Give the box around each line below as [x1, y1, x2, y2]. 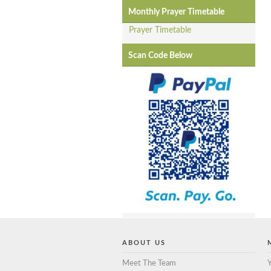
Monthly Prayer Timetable [128, 8, 224, 17]
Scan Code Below [128, 51, 192, 60]
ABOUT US [122, 239, 166, 246]
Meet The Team [122, 259, 176, 267]
